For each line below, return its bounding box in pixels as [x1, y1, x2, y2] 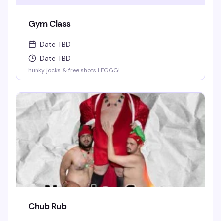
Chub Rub [28, 200, 67, 212]
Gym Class [28, 18, 71, 30]
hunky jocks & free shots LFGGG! [28, 66, 120, 74]
